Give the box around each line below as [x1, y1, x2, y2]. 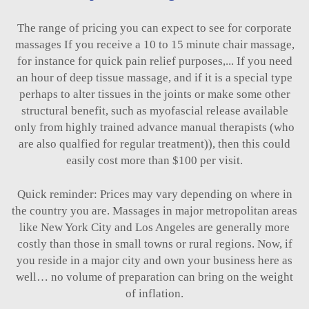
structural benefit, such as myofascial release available [21, 103, 288, 117]
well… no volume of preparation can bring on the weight [16, 270, 293, 283]
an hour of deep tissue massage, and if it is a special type [17, 70, 292, 84]
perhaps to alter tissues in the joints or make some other [19, 87, 290, 101]
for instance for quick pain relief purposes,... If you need [17, 54, 292, 68]
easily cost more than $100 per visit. [66, 153, 243, 167]
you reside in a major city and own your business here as [17, 253, 292, 267]
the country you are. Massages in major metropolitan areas [12, 203, 297, 217]
